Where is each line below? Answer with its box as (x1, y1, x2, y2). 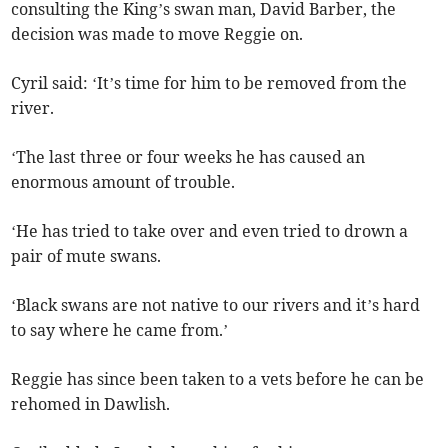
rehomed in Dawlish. (11, 394, 171, 415)
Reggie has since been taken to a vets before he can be (11, 369, 425, 390)
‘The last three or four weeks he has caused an (11, 147, 366, 168)
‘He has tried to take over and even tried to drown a (11, 221, 409, 242)
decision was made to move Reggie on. (11, 24, 304, 45)
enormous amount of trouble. (11, 172, 236, 193)
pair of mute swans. (11, 246, 162, 267)
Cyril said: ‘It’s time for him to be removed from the (11, 73, 408, 94)
